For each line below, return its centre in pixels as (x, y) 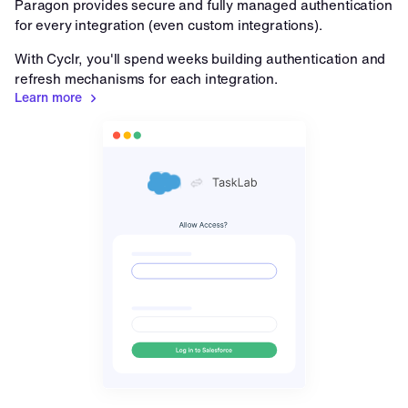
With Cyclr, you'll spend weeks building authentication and (200, 58)
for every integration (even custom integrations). (168, 25)
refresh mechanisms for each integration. (147, 78)
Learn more (48, 97)
